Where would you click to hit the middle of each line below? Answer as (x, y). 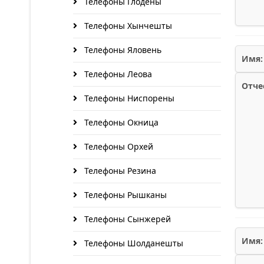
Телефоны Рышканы (124, 195)
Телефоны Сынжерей (126, 219)
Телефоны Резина (119, 171)
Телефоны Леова (117, 74)
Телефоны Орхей (118, 146)
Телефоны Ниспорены (128, 98)
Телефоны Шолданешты (133, 243)
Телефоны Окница (120, 122)
